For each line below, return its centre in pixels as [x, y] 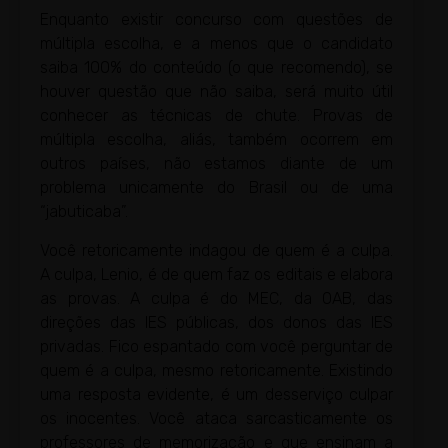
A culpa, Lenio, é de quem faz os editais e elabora [216, 274]
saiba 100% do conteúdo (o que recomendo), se [216, 68]
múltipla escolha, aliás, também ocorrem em [216, 140]
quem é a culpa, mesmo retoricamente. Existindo [216, 370]
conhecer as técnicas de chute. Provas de [216, 116]
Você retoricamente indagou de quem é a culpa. [216, 250]
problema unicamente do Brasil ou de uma [216, 188]
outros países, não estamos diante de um [216, 164]
